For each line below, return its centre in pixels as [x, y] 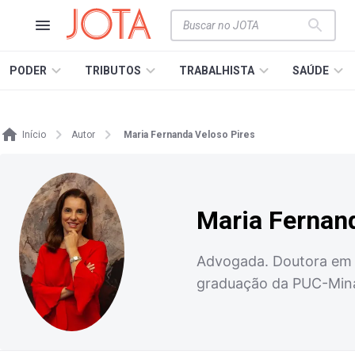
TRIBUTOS [113, 71]
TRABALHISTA [217, 71]
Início [34, 135]
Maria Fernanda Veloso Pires [189, 135]
